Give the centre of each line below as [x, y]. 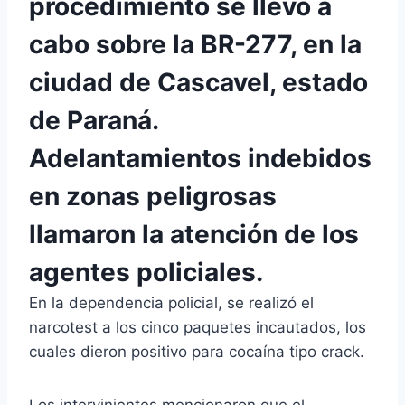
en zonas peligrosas [153, 196]
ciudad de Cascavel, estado [198, 82]
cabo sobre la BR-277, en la [195, 44]
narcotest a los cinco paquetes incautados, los [198, 327]
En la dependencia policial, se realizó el [171, 302]
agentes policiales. [146, 272]
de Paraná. [94, 120]
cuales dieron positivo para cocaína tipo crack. [197, 351]
